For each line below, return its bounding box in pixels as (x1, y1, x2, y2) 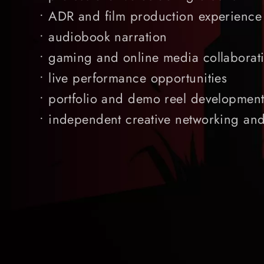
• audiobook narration (39, 27, 167, 46)
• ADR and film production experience (39, 6, 262, 25)
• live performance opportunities (39, 68, 227, 87)
